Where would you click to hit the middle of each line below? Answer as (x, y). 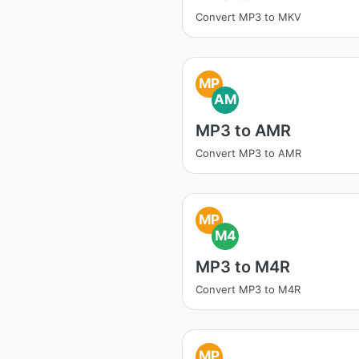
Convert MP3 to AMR (248, 153)
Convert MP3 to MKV (248, 17)
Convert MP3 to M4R (248, 289)
